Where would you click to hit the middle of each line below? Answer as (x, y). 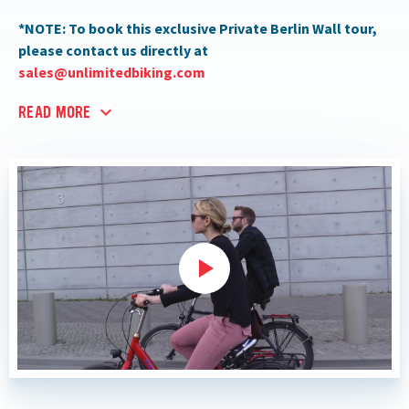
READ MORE (55, 113)
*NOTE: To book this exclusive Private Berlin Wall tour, (198, 29)
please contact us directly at (113, 51)
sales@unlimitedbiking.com (112, 73)
